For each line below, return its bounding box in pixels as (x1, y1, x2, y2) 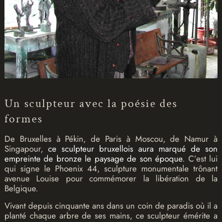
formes (4, 111, 43, 127)
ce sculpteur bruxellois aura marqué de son (48, 143, 218, 155)
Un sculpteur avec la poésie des (4, 96, 177, 111)
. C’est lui (182, 153, 218, 165)
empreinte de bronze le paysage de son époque (4, 153, 183, 165)
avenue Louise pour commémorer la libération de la (4, 172, 218, 185)
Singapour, (4, 143, 48, 155)
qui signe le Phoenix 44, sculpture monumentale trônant (4, 163, 218, 175)
